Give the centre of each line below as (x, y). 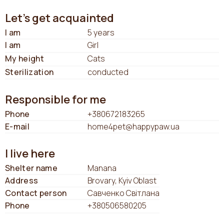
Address (22, 181)
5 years (101, 32)
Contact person (36, 193)
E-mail (17, 127)
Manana (102, 168)
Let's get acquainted (59, 18)
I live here (30, 154)
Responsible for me (55, 100)
